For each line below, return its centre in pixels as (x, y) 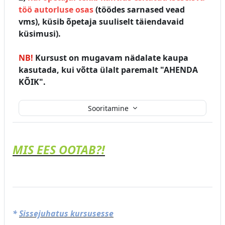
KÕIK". (32, 82)
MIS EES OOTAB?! (59, 150)
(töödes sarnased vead (139, 10)
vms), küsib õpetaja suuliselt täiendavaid (101, 22)
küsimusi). (40, 34)
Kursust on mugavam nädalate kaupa (111, 58)
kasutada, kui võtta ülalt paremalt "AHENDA (108, 70)
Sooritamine (109, 108)
